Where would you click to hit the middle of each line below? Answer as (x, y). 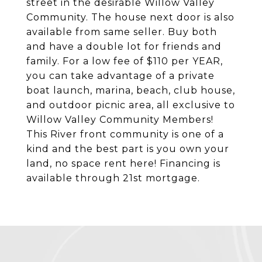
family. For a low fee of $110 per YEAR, (125, 61)
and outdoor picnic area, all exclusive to (131, 105)
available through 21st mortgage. (113, 178)
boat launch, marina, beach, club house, (131, 90)
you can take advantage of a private (120, 76)
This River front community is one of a (125, 134)
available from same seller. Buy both (122, 32)
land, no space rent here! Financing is (123, 163)
